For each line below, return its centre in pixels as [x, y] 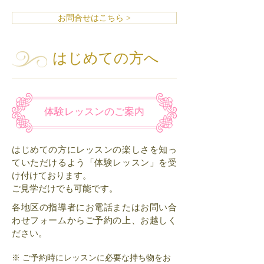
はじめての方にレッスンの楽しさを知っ [94, 150]
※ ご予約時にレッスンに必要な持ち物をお [91, 258]
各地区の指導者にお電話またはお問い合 [94, 207]
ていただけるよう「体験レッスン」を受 [94, 163]
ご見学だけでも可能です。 [65, 189]
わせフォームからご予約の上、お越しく [94, 220]
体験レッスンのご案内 [94, 112]
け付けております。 [52, 176]
